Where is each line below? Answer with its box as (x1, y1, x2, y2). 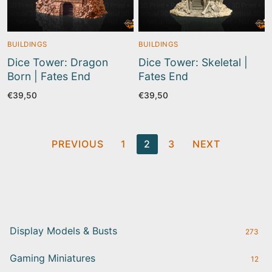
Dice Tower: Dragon (7, 56, 108, 69)
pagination (9, 151, 83, 169)
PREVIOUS (51, 138, 104, 151)
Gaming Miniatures (10, 252, 95, 265)
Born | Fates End (7, 70, 90, 83)
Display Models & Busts (10, 225, 117, 237)
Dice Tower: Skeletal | (138, 56, 248, 69)
